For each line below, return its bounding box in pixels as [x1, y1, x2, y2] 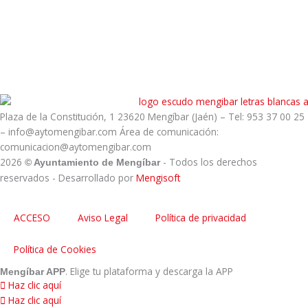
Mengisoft [136, 171, 180, 185]
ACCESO [14, 211, 50, 224]
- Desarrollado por [49, 171, 136, 185]
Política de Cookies [14, 243, 96, 256]
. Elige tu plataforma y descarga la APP [65, 265, 233, 278]
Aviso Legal [78, 211, 128, 224]
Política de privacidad [155, 211, 246, 224]
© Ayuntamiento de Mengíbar [25, 157, 163, 168]
